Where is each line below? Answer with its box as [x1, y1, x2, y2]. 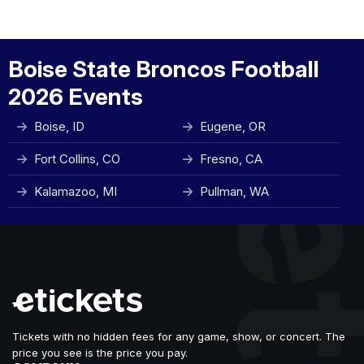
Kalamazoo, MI [34, 184, 117, 199]
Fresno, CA [200, 151, 262, 167]
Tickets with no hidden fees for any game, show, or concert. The [12, 330, 345, 343]
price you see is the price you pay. [12, 346, 188, 359]
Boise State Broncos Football [8, 55, 319, 83]
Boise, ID [34, 119, 84, 134]
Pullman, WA [200, 184, 269, 199]
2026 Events [8, 83, 143, 110]
